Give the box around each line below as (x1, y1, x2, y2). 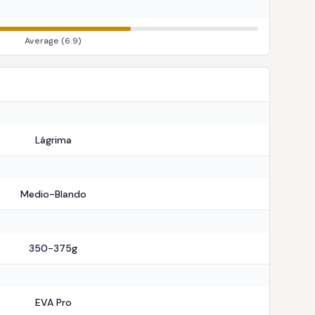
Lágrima (34, 134, 72, 146)
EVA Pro (34, 296, 72, 309)
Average (25, 35, 59, 46)
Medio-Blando (20, 188, 86, 200)
